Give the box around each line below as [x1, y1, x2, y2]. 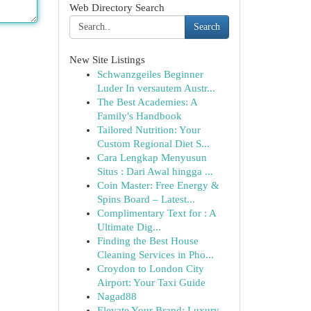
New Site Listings [69, 54, 145, 65]
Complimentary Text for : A [96, 208, 216, 219]
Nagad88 [96, 291, 137, 302]
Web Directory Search [69, 2, 165, 13]
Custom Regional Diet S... [96, 138, 210, 149]
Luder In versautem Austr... [96, 83, 215, 94]
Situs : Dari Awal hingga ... [96, 166, 213, 177]
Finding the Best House [96, 235, 199, 246]
